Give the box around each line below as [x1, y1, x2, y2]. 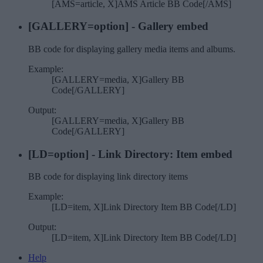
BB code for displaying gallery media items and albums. [28, 44, 235, 55]
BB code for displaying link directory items [28, 171, 188, 182]
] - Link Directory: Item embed [85, 147, 232, 160]
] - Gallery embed [125, 20, 208, 33]
